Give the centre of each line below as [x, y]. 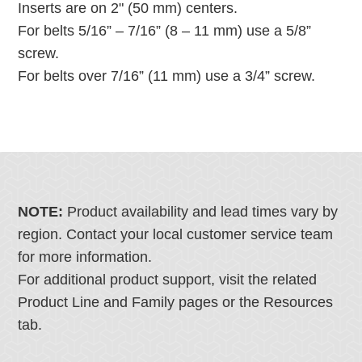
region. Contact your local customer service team [176, 235]
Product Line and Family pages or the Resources [176, 303]
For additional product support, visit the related [168, 280]
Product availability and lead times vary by [203, 212]
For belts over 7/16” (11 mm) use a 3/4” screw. [167, 76]
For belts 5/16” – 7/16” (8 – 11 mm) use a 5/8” [165, 31]
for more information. [85, 257]
